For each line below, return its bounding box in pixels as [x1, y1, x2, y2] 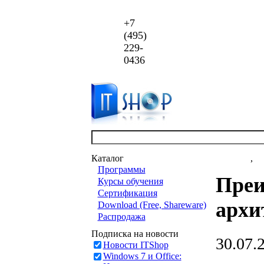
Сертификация [97, 188, 157, 198]
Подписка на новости [91, 229, 179, 239]
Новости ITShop [103, 240, 169, 250]
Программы [97, 164, 146, 174]
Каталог [91, 153, 124, 163]
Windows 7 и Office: [103, 251, 181, 261]
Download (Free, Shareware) [97, 200, 206, 210]
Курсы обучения [97, 176, 163, 186]
